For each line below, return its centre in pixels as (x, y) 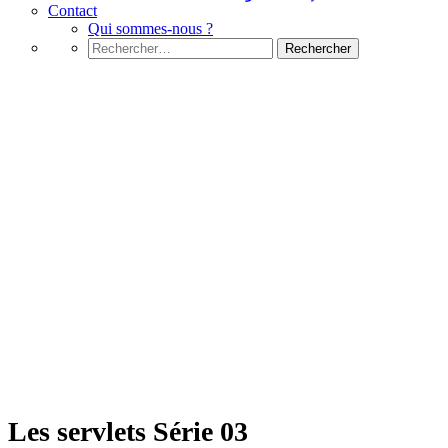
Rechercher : (127, 45)
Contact (72, 10)
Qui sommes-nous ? (150, 28)
